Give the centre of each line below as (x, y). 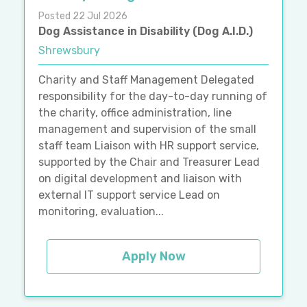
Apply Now (153, 257)
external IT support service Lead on (129, 195)
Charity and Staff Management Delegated (146, 80)
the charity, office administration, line (135, 113)
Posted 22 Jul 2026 (83, 16)
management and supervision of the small (147, 130)
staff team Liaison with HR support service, (149, 146)
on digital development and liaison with (140, 179)
